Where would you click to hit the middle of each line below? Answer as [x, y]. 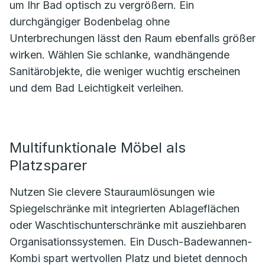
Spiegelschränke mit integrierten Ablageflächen [125, 209]
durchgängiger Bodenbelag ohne [90, 22]
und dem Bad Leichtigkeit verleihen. [97, 88]
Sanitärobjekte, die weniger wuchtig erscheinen [125, 71]
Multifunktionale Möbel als [98, 148]
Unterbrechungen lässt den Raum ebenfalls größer [132, 38]
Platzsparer [48, 165]
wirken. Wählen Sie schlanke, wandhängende [119, 55]
